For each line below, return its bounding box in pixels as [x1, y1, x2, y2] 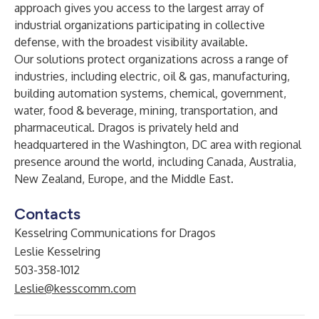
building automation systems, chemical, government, [14, 86, 286, 100]
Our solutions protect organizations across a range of [14, 52, 288, 66]
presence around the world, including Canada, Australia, [14, 155, 296, 169]
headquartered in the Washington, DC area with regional [14, 137, 301, 152]
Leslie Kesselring [14, 244, 100, 258]
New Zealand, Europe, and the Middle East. [14, 172, 234, 186]
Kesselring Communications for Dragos [14, 226, 216, 240]
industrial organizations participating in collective [14, 18, 265, 32]
